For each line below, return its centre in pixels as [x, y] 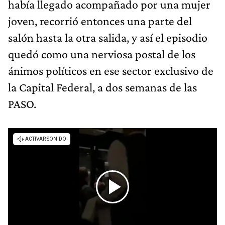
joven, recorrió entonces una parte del [100, 21]
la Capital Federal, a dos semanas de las [102, 87]
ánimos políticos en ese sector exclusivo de [111, 70]
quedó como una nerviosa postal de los [102, 54]
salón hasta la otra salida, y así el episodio [108, 37]
